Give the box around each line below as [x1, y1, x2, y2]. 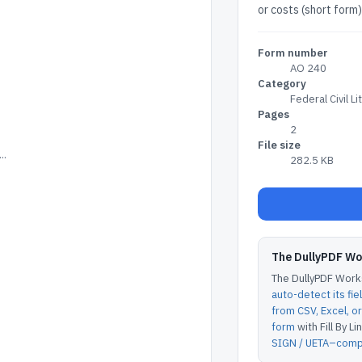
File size [257, 138, 301, 152]
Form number [257, 46, 328, 60]
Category [257, 77, 306, 90]
